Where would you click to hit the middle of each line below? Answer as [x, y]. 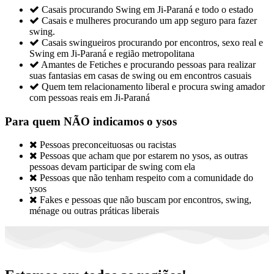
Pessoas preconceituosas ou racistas [108, 144]
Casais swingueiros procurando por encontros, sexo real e [152, 43]
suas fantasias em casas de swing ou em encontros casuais [140, 76]
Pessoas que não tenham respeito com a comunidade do [146, 177]
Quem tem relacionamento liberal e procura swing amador [153, 87]
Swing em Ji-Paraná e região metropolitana [112, 54]
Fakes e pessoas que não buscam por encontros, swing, [146, 199]
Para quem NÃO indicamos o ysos [91, 122]
